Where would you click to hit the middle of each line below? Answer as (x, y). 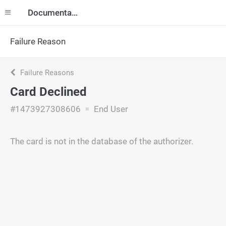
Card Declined (48, 92)
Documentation (75, 13)
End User (110, 109)
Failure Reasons (46, 73)
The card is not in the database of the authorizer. (102, 141)
